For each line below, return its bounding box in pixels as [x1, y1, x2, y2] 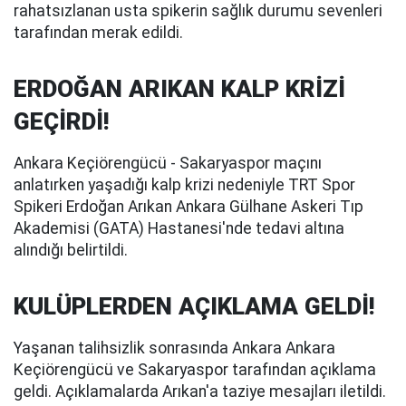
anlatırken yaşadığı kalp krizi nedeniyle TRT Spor [14, 176, 355, 194]
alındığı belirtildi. [14, 241, 128, 259]
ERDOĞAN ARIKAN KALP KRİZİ [14, 75, 345, 102]
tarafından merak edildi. [14, 24, 183, 42]
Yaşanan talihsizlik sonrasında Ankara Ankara [14, 339, 335, 357]
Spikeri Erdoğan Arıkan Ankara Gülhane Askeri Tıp [14, 198, 363, 216]
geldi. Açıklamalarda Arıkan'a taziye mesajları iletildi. [14, 382, 386, 401]
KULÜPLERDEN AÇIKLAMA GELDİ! [14, 293, 374, 320]
